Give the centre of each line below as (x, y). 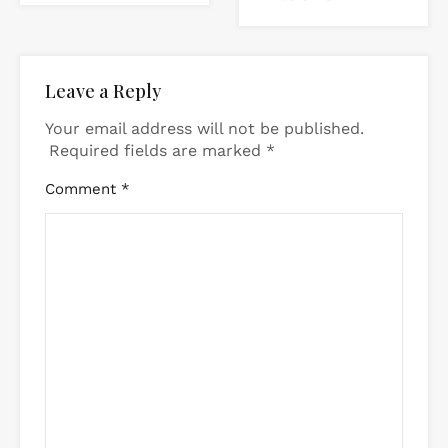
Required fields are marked (157, 150)
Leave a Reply (103, 90)
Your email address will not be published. (204, 128)
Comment (83, 188)
